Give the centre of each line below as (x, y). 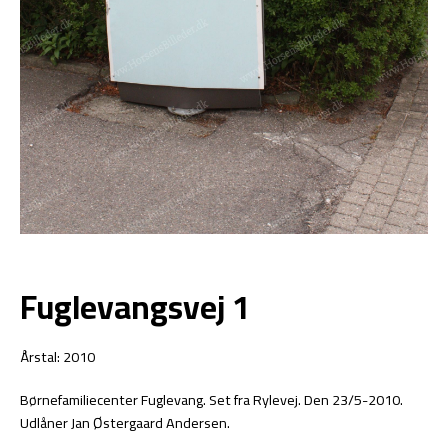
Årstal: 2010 (57, 356)
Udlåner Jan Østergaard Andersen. (125, 422)
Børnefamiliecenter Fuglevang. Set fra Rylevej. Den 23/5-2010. (211, 399)
